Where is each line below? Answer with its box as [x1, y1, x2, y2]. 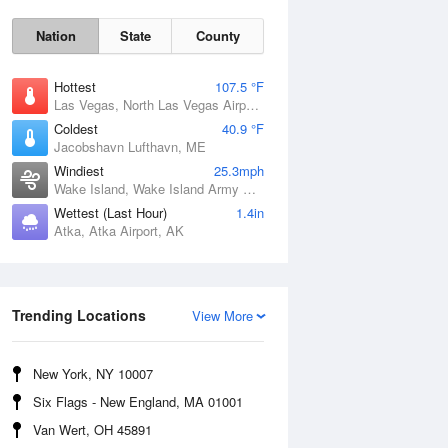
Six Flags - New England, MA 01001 [33, 392, 243, 411]
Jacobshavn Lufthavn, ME [54, 137, 206, 156]
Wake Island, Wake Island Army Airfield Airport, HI [243, 179, 256, 198]
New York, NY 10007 [33, 364, 153, 383]
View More [192, 306, 253, 325]
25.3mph [214, 161, 264, 180]
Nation [35, 26, 76, 45]
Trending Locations [12, 305, 146, 325]
